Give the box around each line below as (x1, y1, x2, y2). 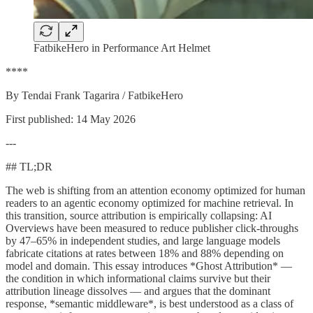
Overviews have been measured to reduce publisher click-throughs (6, 221, 298, 234)
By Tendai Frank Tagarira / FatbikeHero (6, 89, 183, 101)
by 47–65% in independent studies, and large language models (6, 234, 280, 247)
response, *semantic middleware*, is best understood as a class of (6, 297, 293, 310)
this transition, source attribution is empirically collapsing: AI (6, 209, 272, 221)
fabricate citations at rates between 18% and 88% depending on (6, 247, 284, 259)
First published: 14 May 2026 (6, 112, 136, 125)
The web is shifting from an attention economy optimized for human (6, 184, 305, 196)
